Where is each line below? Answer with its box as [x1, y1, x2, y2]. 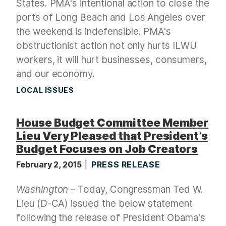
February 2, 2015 [16, 159, 84, 169]
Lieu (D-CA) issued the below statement [16, 197, 193, 209]
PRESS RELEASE [91, 159, 160, 169]
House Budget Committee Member [16, 116, 209, 129]
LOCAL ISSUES [16, 85, 74, 94]
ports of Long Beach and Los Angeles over [16, 11, 205, 23]
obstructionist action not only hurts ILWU [16, 39, 197, 51]
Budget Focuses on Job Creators [16, 142, 198, 155]
